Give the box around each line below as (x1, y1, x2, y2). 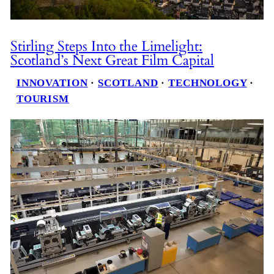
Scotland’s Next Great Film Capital (10, 50, 214, 70)
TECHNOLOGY (168, 76, 247, 89)
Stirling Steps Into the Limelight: (10, 36, 202, 56)
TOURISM (16, 92, 69, 105)
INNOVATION (16, 76, 88, 89)
